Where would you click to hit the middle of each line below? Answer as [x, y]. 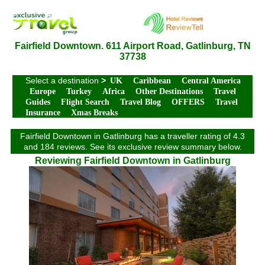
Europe [43, 91]
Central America [211, 81]
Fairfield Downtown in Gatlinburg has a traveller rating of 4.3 [132, 136]
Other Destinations [169, 91]
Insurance [43, 113]
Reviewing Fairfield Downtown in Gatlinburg [132, 161]
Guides [38, 102]
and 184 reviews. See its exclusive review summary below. [132, 147]
